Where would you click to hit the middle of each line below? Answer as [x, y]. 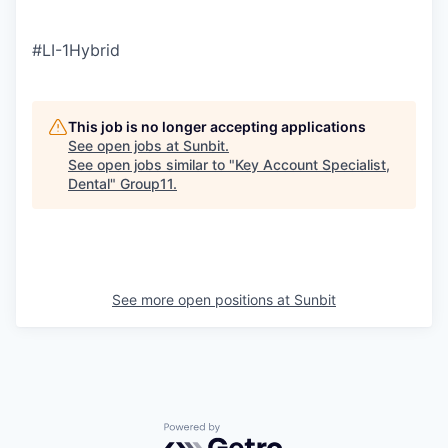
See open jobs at [125, 145]
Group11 [146, 183]
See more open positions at [203, 299]
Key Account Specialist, [312, 164]
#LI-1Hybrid [76, 49]
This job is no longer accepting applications [217, 126]
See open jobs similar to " [151, 164]
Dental [89, 183]
